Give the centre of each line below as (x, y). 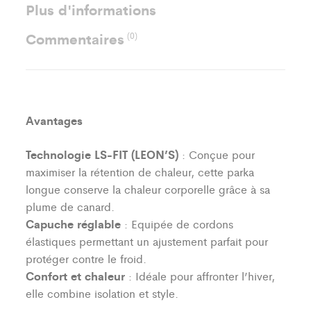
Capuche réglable (74, 224)
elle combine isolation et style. (102, 294)
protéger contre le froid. (86, 259)
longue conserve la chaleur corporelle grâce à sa (148, 190)
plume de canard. (70, 207)
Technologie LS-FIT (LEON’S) (102, 154)
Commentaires (77, 39)
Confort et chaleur (76, 276)
